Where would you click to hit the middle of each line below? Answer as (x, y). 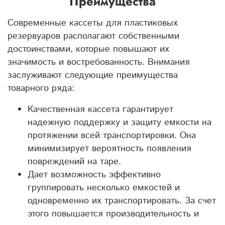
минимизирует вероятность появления (109, 148)
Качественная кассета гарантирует (100, 109)
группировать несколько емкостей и (104, 188)
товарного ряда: (41, 88)
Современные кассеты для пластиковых (93, 23)
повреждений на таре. (74, 161)
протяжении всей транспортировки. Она (112, 135)
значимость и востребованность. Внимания (99, 62)
